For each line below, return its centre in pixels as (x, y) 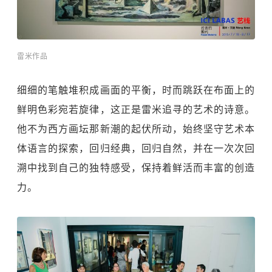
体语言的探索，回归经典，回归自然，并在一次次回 (136, 149)
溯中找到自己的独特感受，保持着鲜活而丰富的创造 (136, 168)
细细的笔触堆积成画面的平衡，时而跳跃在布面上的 (136, 90)
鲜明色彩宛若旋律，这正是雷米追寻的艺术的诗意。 (136, 110)
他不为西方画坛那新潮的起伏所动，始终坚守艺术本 (136, 129)
